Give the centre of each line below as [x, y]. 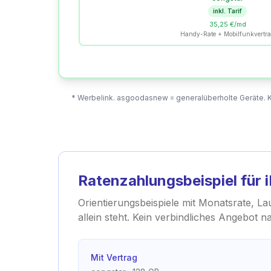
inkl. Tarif [227, 11]
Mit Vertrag [114, 257]
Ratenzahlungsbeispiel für [171, 181]
